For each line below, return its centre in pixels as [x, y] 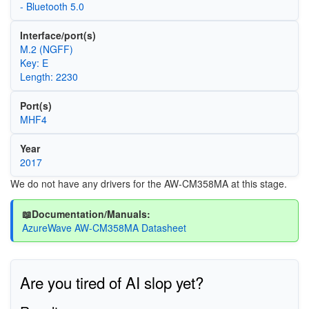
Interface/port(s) [58, 35]
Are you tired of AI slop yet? [111, 282]
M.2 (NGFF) [46, 49]
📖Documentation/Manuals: [86, 213]
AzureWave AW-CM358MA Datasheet [104, 227]
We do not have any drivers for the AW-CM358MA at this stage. [149, 183]
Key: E [34, 63]
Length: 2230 [49, 77]
